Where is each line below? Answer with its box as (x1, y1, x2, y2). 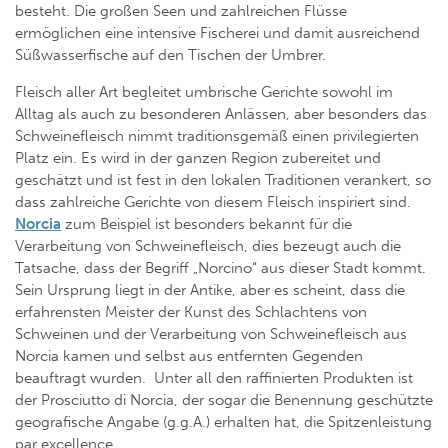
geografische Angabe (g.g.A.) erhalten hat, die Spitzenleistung (15, 413, 432, 432)
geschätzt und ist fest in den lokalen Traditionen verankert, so (15, 171, 431, 190)
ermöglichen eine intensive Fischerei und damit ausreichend (15, 24, 420, 43)
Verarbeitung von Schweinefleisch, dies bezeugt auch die (15, 237, 401, 256)
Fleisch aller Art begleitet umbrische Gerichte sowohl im (15, 83, 393, 102)
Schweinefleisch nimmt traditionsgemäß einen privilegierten (15, 127, 419, 146)
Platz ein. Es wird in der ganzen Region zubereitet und (15, 149, 381, 168)
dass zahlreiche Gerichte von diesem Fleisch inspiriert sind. (15, 193, 411, 212)
